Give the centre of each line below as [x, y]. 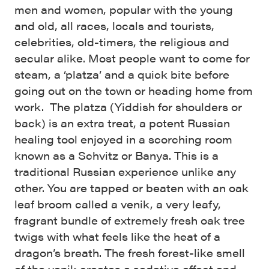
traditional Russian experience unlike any [125, 171]
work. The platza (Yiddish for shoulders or [128, 106]
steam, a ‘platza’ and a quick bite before [122, 74]
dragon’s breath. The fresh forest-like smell [130, 252]
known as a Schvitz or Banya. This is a [116, 155]
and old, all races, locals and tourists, [114, 25]
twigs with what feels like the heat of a [117, 236]
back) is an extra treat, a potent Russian [122, 122]
